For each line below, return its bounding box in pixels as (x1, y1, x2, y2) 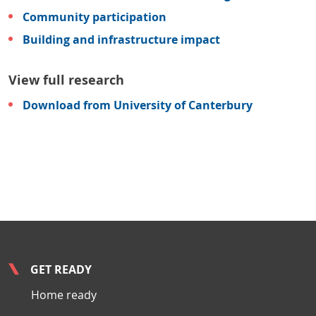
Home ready (31, 287, 97, 303)
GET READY (30, 262, 92, 278)
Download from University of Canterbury (23, 97, 253, 114)
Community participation (23, 9, 166, 25)
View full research (8, 71, 124, 90)
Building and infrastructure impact (23, 32, 220, 48)
